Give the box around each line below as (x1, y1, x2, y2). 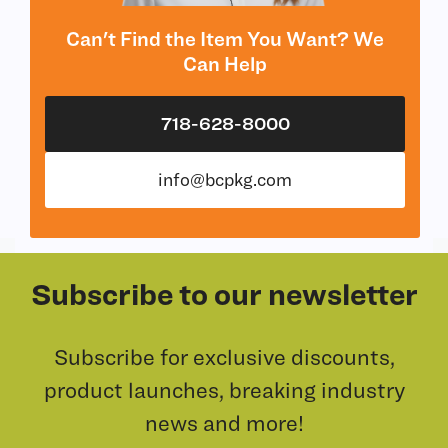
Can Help (183, 52, 267, 76)
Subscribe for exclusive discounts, (53, 343, 395, 369)
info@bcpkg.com (158, 169, 292, 191)
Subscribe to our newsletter (30, 275, 418, 311)
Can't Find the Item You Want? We (66, 27, 384, 51)
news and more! (144, 409, 304, 435)
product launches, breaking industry (43, 376, 405, 402)
